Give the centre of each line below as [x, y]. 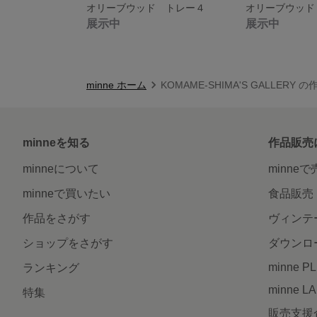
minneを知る [56, 142]
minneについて [61, 168]
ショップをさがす [68, 243]
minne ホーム [116, 85]
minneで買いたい [67, 193]
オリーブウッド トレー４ [146, 7]
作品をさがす [57, 218]
